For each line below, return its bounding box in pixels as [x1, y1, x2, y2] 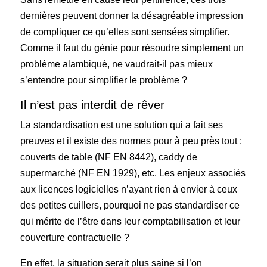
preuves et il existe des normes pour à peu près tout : [20, 135, 243, 146]
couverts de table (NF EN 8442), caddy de [20, 151, 198, 162]
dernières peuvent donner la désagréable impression [20, 10, 244, 21]
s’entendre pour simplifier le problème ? [20, 74, 188, 85]
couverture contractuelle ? [20, 232, 130, 243]
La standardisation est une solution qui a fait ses [20, 119, 223, 130]
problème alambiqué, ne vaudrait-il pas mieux [20, 58, 213, 69]
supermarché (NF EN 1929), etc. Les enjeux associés [20, 167, 246, 178]
